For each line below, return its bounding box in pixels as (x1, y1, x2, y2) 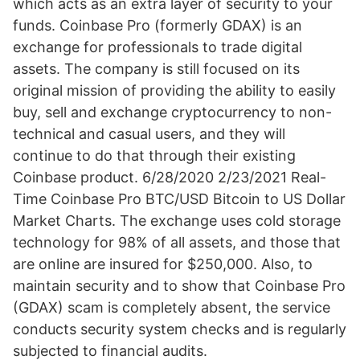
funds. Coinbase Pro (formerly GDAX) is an (13, 17, 302, 34)
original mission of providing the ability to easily (13, 82, 336, 99)
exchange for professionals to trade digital (13, 39, 302, 55)
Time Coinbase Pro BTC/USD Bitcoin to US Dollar (13, 190, 346, 207)
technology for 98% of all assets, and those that (13, 234, 341, 251)
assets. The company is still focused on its (13, 60, 300, 77)
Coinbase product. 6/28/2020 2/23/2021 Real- (13, 169, 326, 186)
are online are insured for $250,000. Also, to (13, 256, 313, 272)
